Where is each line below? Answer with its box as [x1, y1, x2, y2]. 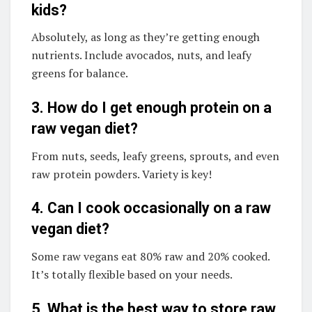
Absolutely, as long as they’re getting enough [31, 29, 260, 45]
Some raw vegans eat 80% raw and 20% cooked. [31, 249, 270, 265]
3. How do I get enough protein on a [31, 99, 272, 117]
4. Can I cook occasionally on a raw [31, 199, 271, 217]
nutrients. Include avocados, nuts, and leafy [31, 47, 251, 63]
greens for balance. [31, 65, 128, 81]
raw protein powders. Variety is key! [31, 166, 212, 182]
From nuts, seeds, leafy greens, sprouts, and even [31, 148, 279, 164]
